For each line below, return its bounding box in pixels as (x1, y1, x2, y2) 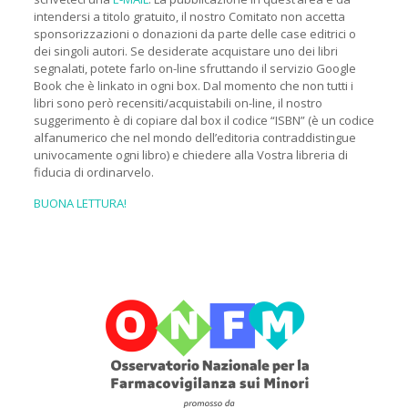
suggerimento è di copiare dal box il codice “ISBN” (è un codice (33, 112, 374, 128)
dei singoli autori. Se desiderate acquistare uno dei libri (33, 43, 338, 59)
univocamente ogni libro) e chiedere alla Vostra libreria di (33, 147, 348, 163)
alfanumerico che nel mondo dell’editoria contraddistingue (33, 129, 356, 146)
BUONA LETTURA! (33, 195, 127, 211)
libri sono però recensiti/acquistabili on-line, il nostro (33, 95, 322, 111)
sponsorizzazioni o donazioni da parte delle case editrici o (33, 25, 356, 42)
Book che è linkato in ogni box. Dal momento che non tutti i (33, 77, 353, 94)
